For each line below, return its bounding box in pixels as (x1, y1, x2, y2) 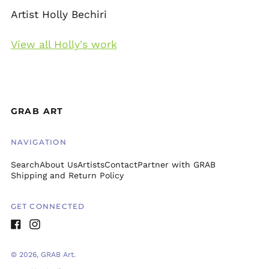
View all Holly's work (10, 38, 117, 50)
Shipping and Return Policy (10, 170, 124, 180)
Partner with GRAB (137, 159, 216, 169)
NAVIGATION (10, 137, 67, 147)
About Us (39, 159, 77, 169)
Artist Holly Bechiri (10, 8, 107, 20)
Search (10, 159, 40, 169)
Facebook (10, 229, 49, 240)
